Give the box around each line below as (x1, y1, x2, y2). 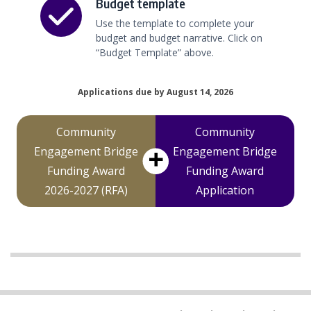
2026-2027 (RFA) (44, 183, 128, 199)
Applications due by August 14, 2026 (78, 86, 233, 99)
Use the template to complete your (96, 17, 255, 31)
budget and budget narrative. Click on (96, 31, 263, 45)
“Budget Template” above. (96, 46, 215, 60)
